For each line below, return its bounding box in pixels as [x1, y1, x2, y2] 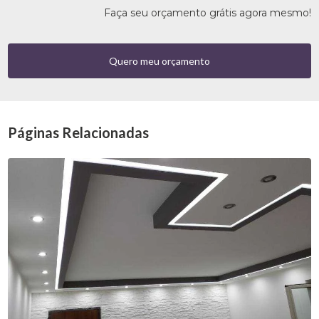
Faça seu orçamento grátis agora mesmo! [103, 6, 311, 20]
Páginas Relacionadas [8, 124, 150, 142]
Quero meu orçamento [109, 55, 210, 68]
